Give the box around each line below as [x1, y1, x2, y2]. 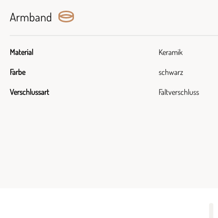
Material [10, 47, 33, 57]
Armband [10, 9, 54, 24]
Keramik [159, 47, 182, 57]
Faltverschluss [159, 87, 199, 97]
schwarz [159, 67, 183, 77]
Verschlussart [10, 87, 49, 97]
